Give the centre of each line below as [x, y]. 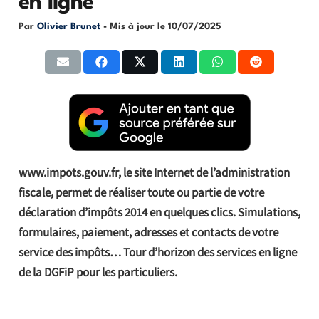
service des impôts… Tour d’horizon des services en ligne [157, 252]
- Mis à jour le [135, 26]
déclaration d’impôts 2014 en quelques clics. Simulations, [159, 213]
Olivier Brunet [68, 26]
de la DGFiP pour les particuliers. [98, 272]
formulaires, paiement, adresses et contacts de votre [148, 232]
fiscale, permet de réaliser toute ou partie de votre [141, 193]
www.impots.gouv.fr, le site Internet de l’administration [154, 173]
